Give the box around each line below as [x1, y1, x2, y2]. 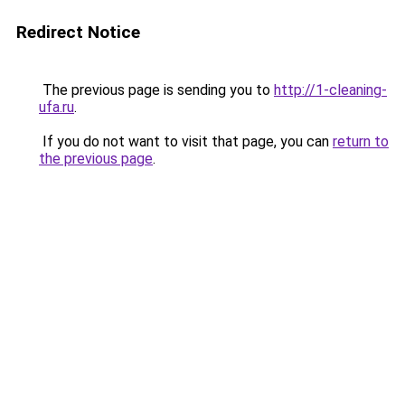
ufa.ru [39, 99, 74, 116]
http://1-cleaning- [274, 81, 387, 99]
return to [333, 133, 389, 150]
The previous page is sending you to [39, 81, 274, 99]
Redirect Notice [16, 22, 140, 42]
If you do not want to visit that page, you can [39, 133, 333, 150]
